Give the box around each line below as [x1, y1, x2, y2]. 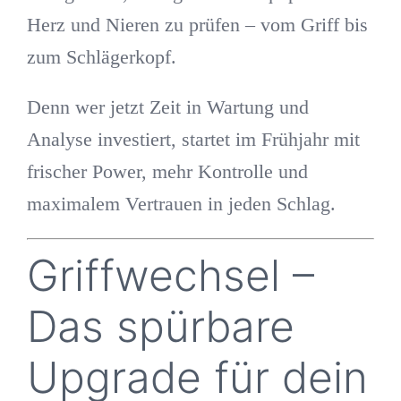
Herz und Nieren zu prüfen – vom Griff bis [26, 13, 368, 37]
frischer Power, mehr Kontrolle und [26, 160, 308, 183]
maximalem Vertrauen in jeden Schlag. [26, 192, 336, 216]
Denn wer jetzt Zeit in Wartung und [26, 96, 309, 119]
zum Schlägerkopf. [26, 46, 176, 69]
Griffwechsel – [26, 249, 314, 303]
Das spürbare [26, 300, 294, 354]
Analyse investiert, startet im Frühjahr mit [26, 128, 360, 151]
